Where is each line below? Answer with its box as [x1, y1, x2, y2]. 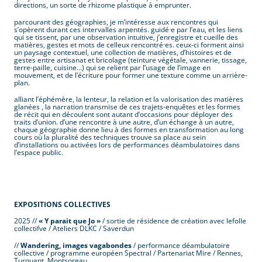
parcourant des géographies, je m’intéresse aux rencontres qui [14, 16, 218, 27]
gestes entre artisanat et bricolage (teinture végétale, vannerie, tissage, [14, 54, 247, 65]
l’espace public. [14, 147, 63, 157]
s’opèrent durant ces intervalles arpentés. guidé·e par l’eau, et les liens [14, 24, 243, 35]
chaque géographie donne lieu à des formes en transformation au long [14, 124, 244, 135]
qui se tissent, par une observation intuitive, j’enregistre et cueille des [14, 32, 238, 42]
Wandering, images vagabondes [20, 240, 133, 250]
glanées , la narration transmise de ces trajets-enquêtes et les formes [14, 101, 240, 112]
